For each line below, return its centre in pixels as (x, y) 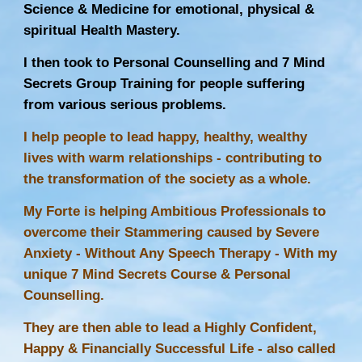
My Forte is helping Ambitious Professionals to (175, 211)
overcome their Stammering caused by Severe (172, 232)
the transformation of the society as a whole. (168, 179)
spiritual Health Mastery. (104, 30)
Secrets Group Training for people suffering (164, 83)
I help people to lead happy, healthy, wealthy (166, 137)
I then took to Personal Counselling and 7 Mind (175, 62)
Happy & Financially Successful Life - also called (180, 348)
